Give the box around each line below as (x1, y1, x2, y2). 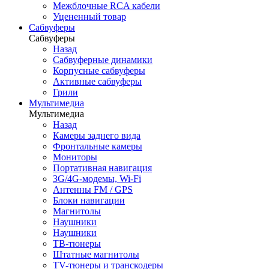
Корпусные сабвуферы (53, 65, 145, 76)
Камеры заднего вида (53, 130, 141, 141)
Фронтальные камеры (53, 141, 142, 151)
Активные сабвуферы (53, 76, 142, 86)
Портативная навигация (53, 163, 152, 173)
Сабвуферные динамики (53, 55, 153, 65)
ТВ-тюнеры (53, 238, 101, 249)
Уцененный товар (53, 11, 126, 22)
